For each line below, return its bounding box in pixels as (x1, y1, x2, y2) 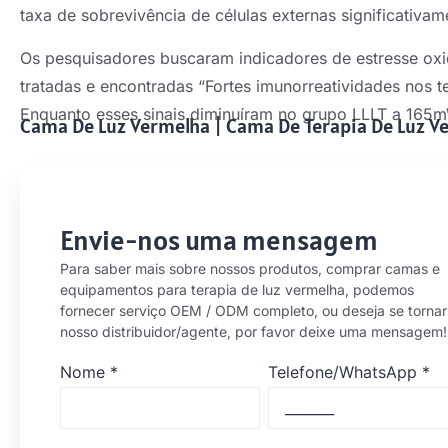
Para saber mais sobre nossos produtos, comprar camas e (60, 260, 440, 278)
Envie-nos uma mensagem (60, 222, 378, 259)
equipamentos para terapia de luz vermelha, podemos (60, 281, 414, 299)
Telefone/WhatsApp (267, 361, 417, 382)
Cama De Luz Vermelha (20, 113, 210, 140)
